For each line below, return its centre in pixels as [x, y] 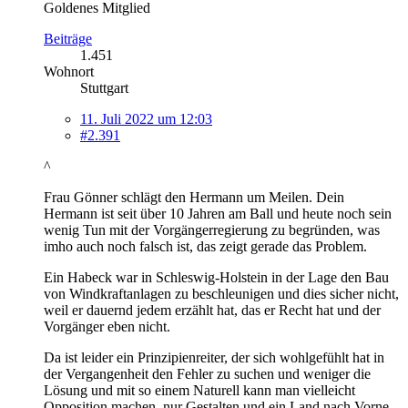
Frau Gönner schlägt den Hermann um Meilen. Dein [194, 197]
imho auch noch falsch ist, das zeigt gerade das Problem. [205, 246]
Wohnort [69, 71]
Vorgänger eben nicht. [107, 326]
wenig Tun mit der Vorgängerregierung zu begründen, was [212, 229]
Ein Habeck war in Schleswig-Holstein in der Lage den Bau [216, 277]
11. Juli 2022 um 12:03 [146, 118]
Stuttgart [104, 87]
